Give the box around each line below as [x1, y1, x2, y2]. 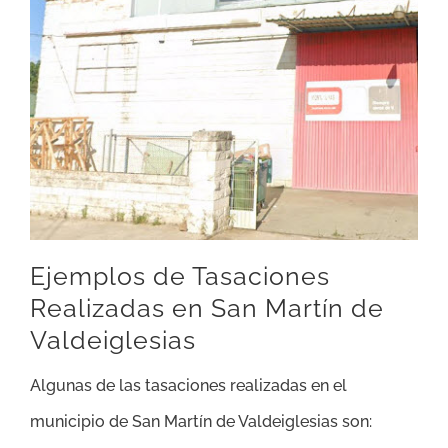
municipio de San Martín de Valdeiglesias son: [30, 412, 372, 432]
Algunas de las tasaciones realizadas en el [30, 376, 347, 396]
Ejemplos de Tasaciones [30, 260, 330, 291]
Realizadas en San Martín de [30, 292, 384, 323]
